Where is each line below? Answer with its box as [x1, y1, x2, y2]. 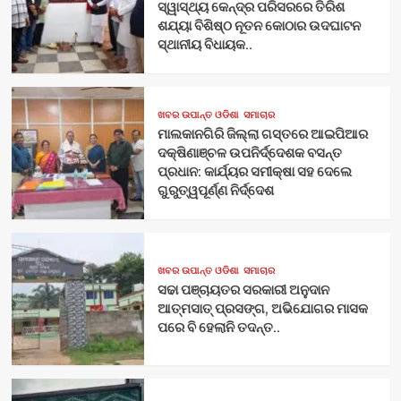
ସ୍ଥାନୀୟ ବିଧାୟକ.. [157, 35, 252, 55]
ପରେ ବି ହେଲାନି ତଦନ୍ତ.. [157, 317, 280, 337]
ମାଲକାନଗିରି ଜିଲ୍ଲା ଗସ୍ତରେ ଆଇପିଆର [157, 124, 368, 144]
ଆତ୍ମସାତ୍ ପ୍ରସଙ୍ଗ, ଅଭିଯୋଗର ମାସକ [157, 298, 368, 318]
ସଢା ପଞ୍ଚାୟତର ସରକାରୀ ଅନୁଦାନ [157, 279, 329, 299]
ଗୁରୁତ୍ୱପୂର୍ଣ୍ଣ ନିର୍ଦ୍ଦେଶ [157, 181, 274, 200]
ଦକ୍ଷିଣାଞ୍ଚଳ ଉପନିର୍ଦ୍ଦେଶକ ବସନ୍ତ [157, 143, 342, 163]
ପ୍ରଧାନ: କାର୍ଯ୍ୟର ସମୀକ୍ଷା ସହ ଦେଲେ [157, 162, 352, 182]
